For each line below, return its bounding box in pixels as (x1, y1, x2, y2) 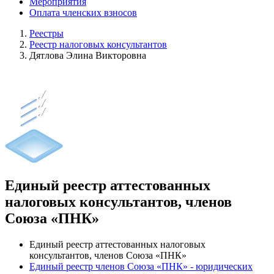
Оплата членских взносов (29, 7, 137, 18)
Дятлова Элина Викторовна (29, 50, 146, 61)
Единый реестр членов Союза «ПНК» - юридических (29, 261, 253, 272)
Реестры (29, 28, 64, 39)
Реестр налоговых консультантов (29, 39, 167, 50)
